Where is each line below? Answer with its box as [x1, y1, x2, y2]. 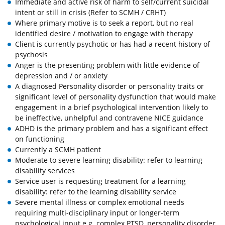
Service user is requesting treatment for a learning [15, 176, 186, 186]
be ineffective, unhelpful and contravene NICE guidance [15, 113, 203, 123]
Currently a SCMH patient [15, 145, 101, 155]
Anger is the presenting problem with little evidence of [15, 60, 199, 70]
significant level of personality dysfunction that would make [15, 92, 216, 102]
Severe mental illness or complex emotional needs [15, 197, 184, 207]
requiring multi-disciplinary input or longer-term [15, 208, 179, 218]
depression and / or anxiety [15, 71, 107, 81]
